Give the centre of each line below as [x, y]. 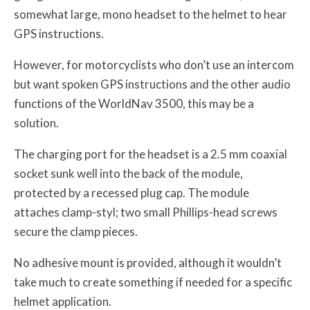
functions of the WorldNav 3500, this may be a [134, 103]
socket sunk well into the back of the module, [128, 173]
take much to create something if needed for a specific [153, 282]
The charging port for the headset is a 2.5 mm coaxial [151, 154]
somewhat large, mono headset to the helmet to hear [151, 14]
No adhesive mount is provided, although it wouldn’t [148, 262]
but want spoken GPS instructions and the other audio [152, 84]
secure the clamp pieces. [76, 231]
